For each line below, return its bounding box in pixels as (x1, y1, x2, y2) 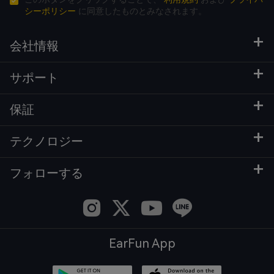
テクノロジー (10, 134, 83, 149)
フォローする (10, 166, 83, 181)
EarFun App (108, 236, 176, 251)
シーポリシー (24, 6, 76, 17)
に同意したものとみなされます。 (76, 6, 207, 17)
